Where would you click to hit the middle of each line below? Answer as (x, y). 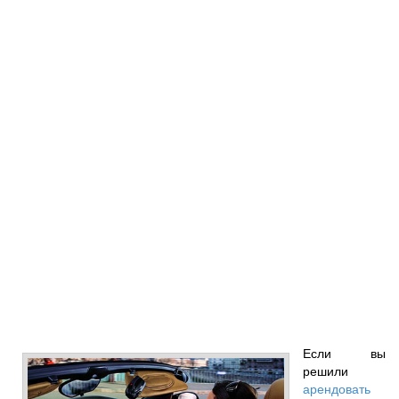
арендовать (337, 388)
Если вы (344, 352)
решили (326, 370)
